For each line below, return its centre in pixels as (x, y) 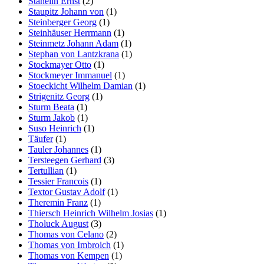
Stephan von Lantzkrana (74, 54)
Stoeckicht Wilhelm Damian (80, 85)
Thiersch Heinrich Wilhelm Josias (91, 213)
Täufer (41, 138)
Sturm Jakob (52, 117)
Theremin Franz (58, 202)
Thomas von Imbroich (70, 245)
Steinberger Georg (62, 22)
